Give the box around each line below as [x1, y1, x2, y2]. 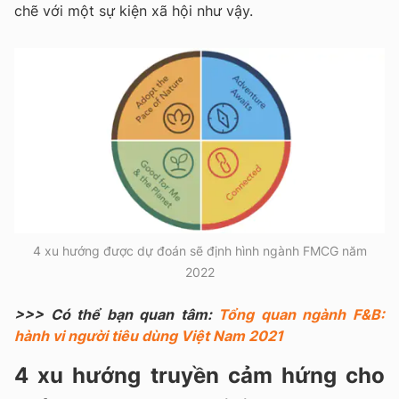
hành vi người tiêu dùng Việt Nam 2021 [14, 327, 283, 346]
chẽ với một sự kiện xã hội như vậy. [14, 2, 253, 20]
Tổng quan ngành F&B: [218, 305, 386, 324]
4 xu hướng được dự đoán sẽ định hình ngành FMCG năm [32, 243, 367, 259]
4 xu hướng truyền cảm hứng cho [14, 362, 385, 389]
